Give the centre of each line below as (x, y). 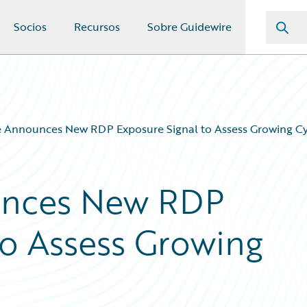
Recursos (97, 27)
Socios (30, 27)
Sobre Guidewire (189, 27)
